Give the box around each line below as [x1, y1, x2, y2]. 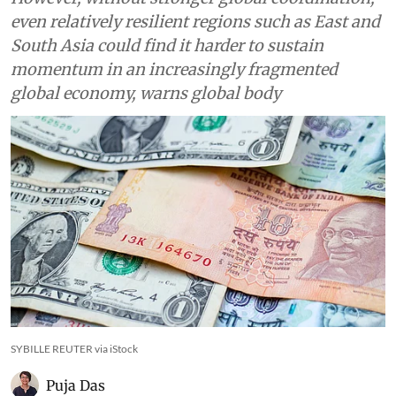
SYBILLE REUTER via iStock [11, 341, 138, 355]
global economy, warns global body [11, 83, 281, 103]
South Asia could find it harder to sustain [11, 35, 324, 56]
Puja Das [46, 376, 105, 394]
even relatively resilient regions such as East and [11, 11, 380, 32]
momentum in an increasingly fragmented [11, 59, 338, 80]
